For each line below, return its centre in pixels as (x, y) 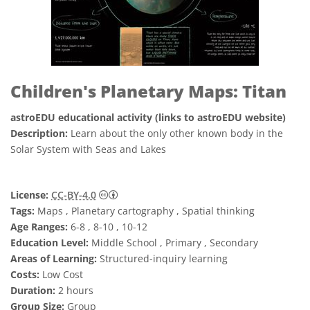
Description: (40, 133)
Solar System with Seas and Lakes (88, 149)
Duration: (33, 290)
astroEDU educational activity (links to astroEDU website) (148, 117)
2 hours (74, 290)
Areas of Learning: (54, 258)
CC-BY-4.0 (74, 195)
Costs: (25, 274)
